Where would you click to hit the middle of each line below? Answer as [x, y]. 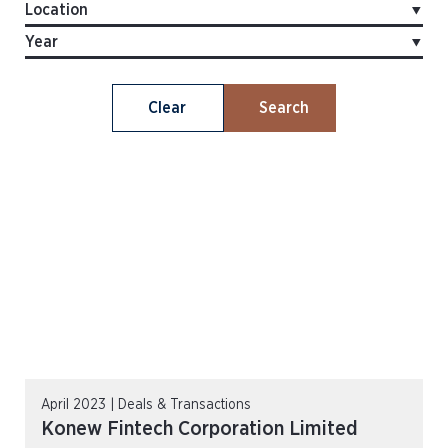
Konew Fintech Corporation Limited [199, 429]
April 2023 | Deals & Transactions [146, 405]
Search [284, 108]
